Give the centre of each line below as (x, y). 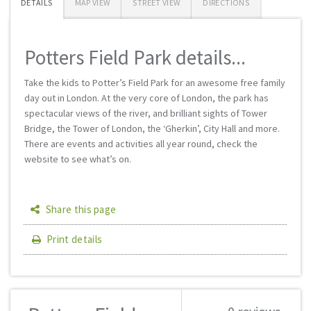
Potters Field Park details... (135, 57)
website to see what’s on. (78, 159)
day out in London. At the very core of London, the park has (146, 98)
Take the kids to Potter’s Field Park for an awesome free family (155, 83)
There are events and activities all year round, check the (141, 144)
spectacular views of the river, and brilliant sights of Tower (146, 113)
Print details (75, 239)
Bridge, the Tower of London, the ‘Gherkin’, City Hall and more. (152, 128)
